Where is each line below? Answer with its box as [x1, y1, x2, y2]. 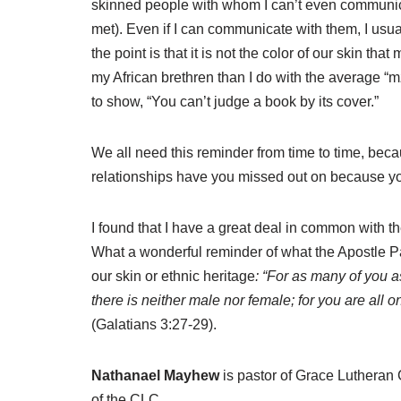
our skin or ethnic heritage [91, 268, 255, 284]
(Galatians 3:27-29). [91, 316, 217, 332]
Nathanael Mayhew [91, 367, 223, 383]
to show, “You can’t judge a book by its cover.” [91, 93, 379, 109]
